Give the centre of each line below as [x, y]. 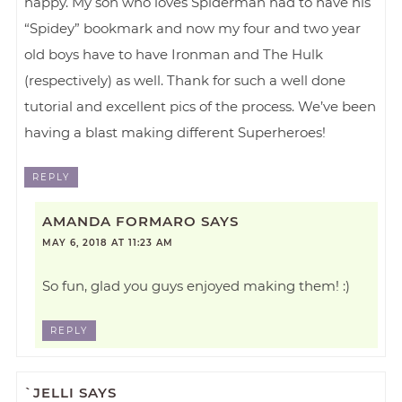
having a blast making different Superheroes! [175, 132]
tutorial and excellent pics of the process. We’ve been [201, 106]
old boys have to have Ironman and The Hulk [174, 54]
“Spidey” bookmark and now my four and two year [193, 28]
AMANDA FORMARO [119, 222]
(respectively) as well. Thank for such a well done [185, 80]
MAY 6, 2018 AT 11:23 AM [108, 243]
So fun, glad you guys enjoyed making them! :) [196, 286]
